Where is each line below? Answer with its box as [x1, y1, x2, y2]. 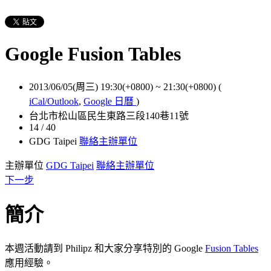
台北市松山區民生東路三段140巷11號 [29, 110, 189, 121]
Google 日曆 [83, 96, 136, 106]
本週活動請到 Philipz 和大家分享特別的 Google [5, 243, 205, 253]
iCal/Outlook [29, 96, 79, 106]
